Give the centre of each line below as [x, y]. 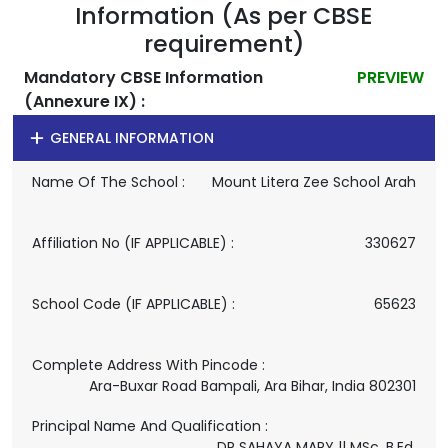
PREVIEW [390, 77]
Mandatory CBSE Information [143, 77]
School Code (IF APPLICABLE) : [133, 304]
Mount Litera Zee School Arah [314, 182]
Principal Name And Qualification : [150, 426]
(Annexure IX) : [84, 101]
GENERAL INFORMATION [129, 138]
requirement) [224, 43]
